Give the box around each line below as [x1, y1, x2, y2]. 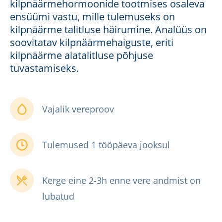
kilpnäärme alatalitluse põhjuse [10, 49, 153, 62]
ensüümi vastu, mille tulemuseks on [10, 10, 175, 24]
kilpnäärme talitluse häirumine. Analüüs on [10, 23, 207, 37]
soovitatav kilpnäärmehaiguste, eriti [10, 36, 173, 50]
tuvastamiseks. [10, 61, 79, 75]
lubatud [42, 190, 74, 203]
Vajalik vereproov [42, 103, 114, 115]
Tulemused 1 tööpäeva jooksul [42, 139, 170, 151]
